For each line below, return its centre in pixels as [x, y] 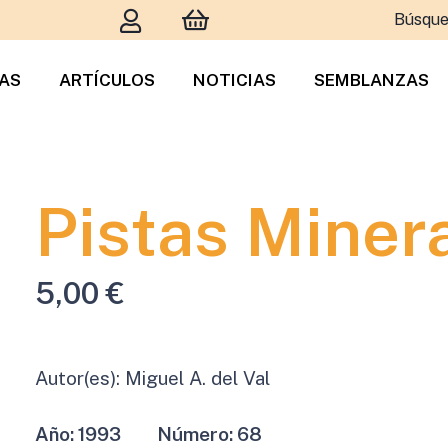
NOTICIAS [235, 80]
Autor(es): [79, 377]
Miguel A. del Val [197, 377]
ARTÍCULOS [107, 80]
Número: [196, 434]
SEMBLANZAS [372, 80]
